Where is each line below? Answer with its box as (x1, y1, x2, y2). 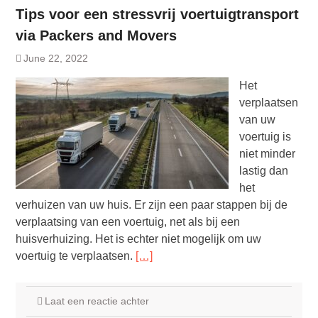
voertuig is (238, 131, 291, 143)
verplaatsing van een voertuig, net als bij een (15, 216, 240, 229)
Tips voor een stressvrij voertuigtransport (15, 6, 299, 23)
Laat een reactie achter (44, 295, 149, 307)
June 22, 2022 (23, 53, 88, 65)
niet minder (238, 148, 295, 160)
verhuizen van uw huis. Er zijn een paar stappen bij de (15, 199, 287, 212)
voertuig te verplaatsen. (15, 250, 136, 263)
